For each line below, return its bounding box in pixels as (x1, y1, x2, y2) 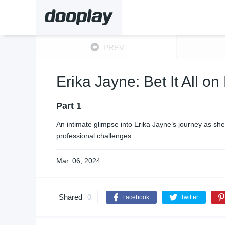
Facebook (122, 194, 149, 201)
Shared (59, 193, 82, 201)
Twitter (181, 194, 198, 201)
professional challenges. (56, 132, 133, 140)
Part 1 (56, 101, 81, 111)
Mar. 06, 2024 (56, 157, 100, 165)
